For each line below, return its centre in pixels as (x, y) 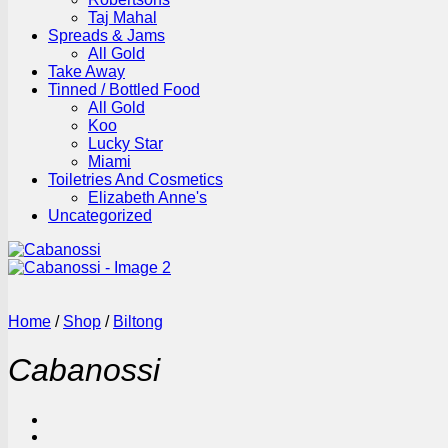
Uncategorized (100, 215)
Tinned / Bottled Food (124, 89)
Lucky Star (125, 143)
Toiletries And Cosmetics (135, 179)
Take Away (86, 71)
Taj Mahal (122, 17)
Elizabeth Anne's (147, 197)
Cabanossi (84, 370)
